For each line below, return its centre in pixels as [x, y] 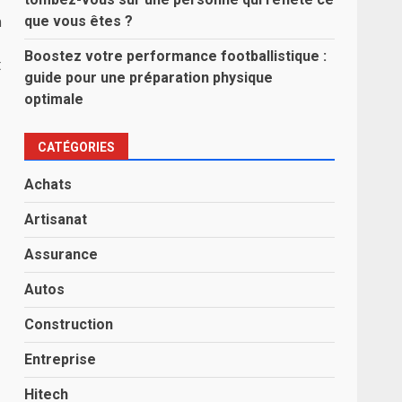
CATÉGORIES [77, 147]
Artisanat [56, 219]
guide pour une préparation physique [149, 78]
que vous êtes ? [79, 21]
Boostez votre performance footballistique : [176, 56]
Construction [69, 324]
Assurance [61, 254]
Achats [48, 184]
